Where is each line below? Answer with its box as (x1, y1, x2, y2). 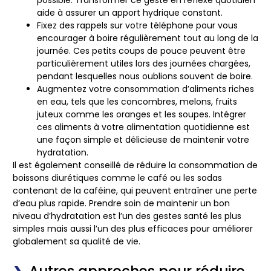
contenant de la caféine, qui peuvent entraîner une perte (13, 184, 257, 197)
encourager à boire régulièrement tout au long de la (37, 32, 258, 45)
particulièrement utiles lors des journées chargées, (37, 57, 250, 70)
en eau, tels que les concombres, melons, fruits (37, 96, 237, 108)
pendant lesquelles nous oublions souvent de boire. (37, 70, 253, 83)
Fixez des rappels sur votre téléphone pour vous (37, 19, 238, 32)
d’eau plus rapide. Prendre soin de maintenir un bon (13, 197, 230, 210)
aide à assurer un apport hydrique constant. (37, 7, 223, 19)
